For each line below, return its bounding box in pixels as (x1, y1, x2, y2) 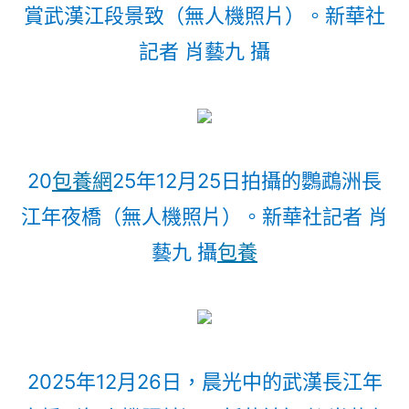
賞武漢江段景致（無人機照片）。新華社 (24, 4, 385, 27)
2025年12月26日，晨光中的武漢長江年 (26, 370, 383, 393)
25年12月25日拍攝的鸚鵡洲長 (112, 169, 382, 193)
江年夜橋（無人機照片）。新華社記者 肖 (21, 204, 388, 228)
